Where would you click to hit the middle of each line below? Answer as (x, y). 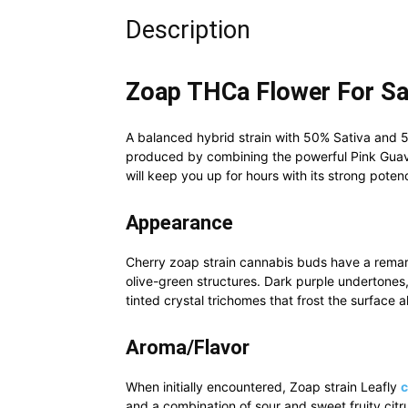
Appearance (179, 223)
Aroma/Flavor (188, 347)
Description (188, 30)
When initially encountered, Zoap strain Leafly (263, 387)
